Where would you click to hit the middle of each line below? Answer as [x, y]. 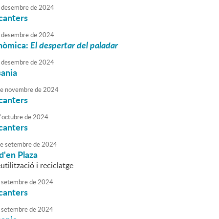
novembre [18, 89]
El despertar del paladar [74, 45]
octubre [12, 117]
